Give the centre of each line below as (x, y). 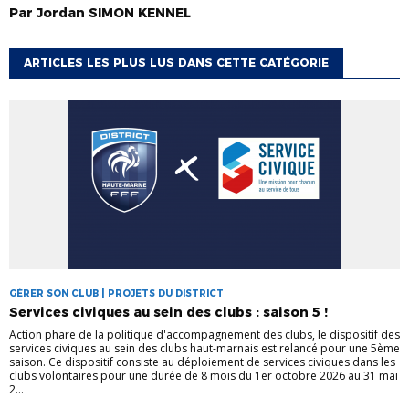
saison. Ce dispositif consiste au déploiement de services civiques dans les (202, 362)
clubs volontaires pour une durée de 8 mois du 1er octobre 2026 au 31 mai (204, 375)
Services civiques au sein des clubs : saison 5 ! (168, 312)
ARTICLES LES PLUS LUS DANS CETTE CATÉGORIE (176, 62)
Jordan (61, 12)
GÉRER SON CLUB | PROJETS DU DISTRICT (116, 293)
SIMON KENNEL (140, 12)
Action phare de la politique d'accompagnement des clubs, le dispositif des (204, 334)
